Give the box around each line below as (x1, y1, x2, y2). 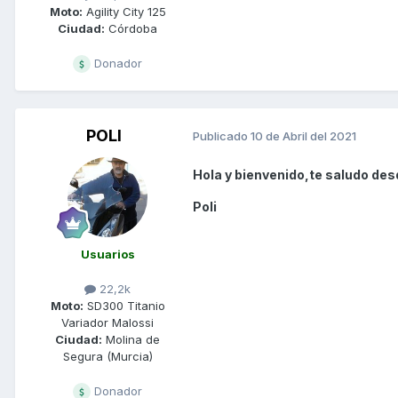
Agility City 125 (82, 4, 166, 19)
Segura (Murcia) (62, 349, 153, 364)
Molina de (102, 332, 160, 347)
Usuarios (80, 246, 135, 261)
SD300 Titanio (83, 298, 165, 314)
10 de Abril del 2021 (251, 129, 356, 144)
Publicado (193, 129, 251, 144)
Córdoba (105, 20, 157, 36)
